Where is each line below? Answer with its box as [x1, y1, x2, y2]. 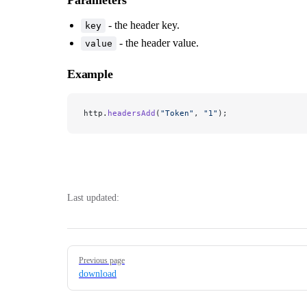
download [79, 268, 116, 279]
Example [67, 66, 113, 81]
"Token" [160, 108, 194, 118]
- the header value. [116, 36, 199, 49]
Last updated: [67, 192, 119, 203]
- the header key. [106, 19, 180, 31]
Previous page [79, 255, 125, 265]
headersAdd [108, 108, 156, 118]
